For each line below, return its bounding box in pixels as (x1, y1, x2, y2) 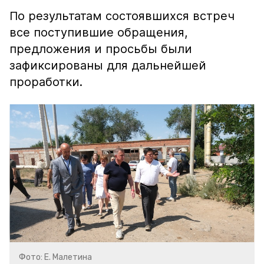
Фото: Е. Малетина (19, 252, 92, 262)
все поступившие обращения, (9, 25, 188, 39)
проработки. (9, 75, 82, 89)
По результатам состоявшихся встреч (9, 9, 235, 23)
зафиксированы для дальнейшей (9, 58, 206, 72)
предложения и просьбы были (9, 42, 192, 56)
